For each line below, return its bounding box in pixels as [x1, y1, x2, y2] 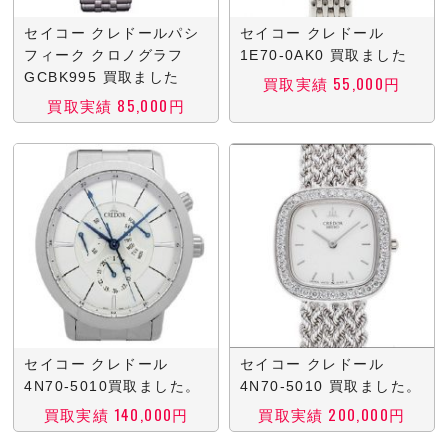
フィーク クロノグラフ [24, 47, 184, 64]
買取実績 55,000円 [262, 72, 401, 95]
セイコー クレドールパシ [24, 25, 200, 42]
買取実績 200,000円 [258, 402, 406, 425]
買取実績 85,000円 [47, 94, 186, 117]
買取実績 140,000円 [43, 402, 189, 425]
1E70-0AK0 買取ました [239, 47, 407, 64]
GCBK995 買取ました [24, 69, 180, 86]
